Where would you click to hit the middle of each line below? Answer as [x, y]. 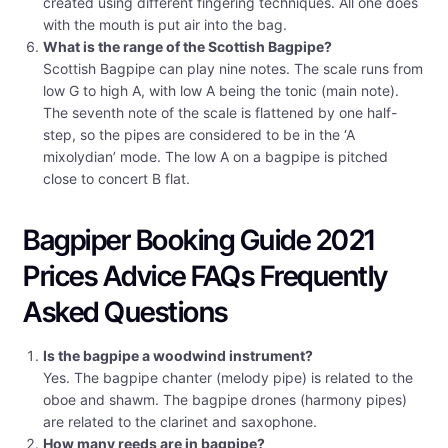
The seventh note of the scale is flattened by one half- [220, 113]
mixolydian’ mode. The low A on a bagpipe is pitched [215, 157]
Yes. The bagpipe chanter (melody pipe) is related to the [228, 378]
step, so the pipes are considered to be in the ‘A [199, 135]
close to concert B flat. [116, 179]
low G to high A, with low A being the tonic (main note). [221, 91]
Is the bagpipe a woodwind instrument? [178, 356]
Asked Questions [125, 312]
